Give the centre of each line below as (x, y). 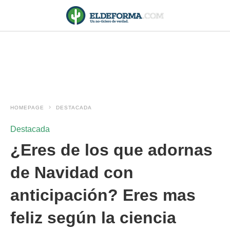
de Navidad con (72, 172)
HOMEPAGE (27, 108)
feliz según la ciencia (93, 218)
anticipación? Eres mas (103, 195)
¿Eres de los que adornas (111, 150)
